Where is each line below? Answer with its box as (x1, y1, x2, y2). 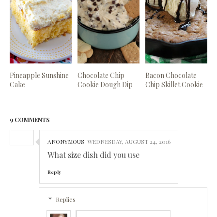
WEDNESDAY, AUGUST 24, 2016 (87, 137, 170, 145)
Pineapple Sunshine (10, 70, 69, 80)
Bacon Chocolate (145, 70, 197, 80)
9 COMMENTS (10, 115, 49, 124)
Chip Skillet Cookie (145, 79, 203, 89)
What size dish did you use (47, 149, 139, 160)
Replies (55, 195, 76, 203)
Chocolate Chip (77, 70, 125, 80)
